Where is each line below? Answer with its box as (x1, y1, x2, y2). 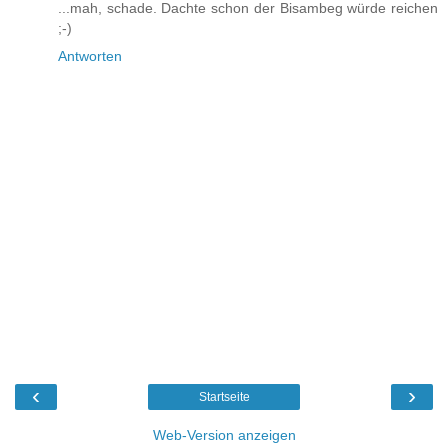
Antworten (58, 48, 122, 64)
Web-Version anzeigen (152, 426, 296, 443)
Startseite (198, 389, 250, 404)
